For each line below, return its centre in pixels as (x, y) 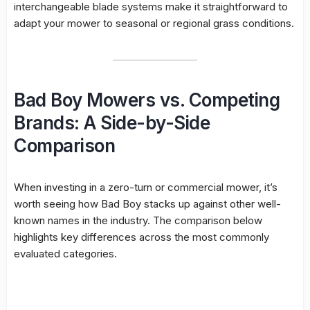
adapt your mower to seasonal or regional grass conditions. (154, 24)
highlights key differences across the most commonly (142, 237)
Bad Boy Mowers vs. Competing (147, 100)
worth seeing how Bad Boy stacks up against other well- (147, 204)
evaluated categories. (65, 254)
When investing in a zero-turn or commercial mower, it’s (146, 188)
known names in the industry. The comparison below (138, 221)
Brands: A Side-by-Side (112, 123)
